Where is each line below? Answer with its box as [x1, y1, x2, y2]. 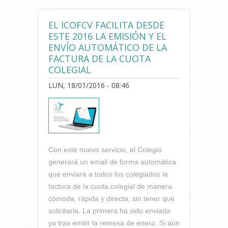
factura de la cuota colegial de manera [48, 182, 172, 191]
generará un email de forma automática [48, 158, 176, 166]
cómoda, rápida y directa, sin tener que [48, 194, 175, 203]
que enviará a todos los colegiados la [48, 170, 168, 179]
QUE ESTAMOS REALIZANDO [88, 31, 185, 41]
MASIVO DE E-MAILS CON [88, 8, 175, 18]
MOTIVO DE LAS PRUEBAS [88, 19, 176, 30]
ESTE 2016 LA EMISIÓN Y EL [48, 30, 166, 43]
